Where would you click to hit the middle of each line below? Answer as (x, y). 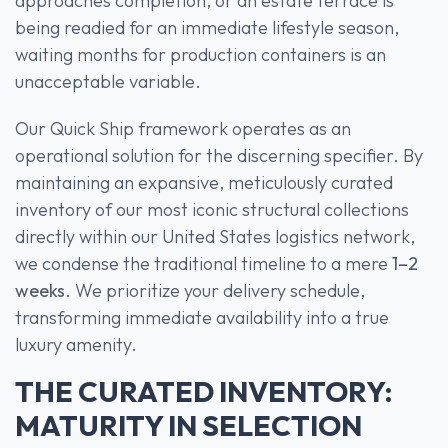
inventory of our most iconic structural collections (212, 209)
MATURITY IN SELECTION (188, 424)
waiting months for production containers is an (200, 54)
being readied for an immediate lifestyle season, (207, 27)
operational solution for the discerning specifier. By (219, 155)
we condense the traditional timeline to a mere (203, 263)
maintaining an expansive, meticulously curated (204, 182)
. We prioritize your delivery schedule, (215, 290)
